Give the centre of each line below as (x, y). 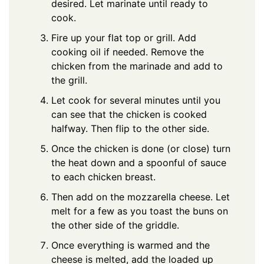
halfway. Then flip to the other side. (130, 128)
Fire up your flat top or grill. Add (124, 37)
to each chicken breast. (103, 176)
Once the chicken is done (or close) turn (141, 148)
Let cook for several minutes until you (136, 100)
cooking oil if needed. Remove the (128, 52)
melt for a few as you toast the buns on (140, 211)
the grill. (69, 80)
